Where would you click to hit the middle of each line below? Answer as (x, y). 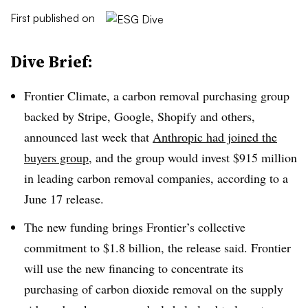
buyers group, (58, 157)
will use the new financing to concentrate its (134, 268)
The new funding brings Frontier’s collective (135, 227)
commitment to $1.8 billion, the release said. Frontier (157, 247)
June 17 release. (64, 199)
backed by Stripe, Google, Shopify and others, (140, 116)
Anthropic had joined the (215, 137)
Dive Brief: (52, 62)
